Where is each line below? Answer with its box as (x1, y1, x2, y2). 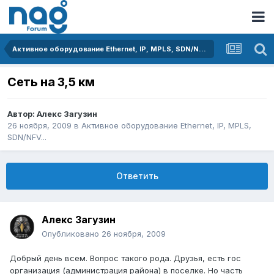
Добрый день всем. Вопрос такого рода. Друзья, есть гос (10, 253, 241, 264)
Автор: (7, 109, 37, 119)
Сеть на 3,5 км (7, 75, 95, 90)
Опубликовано (42, 229, 102, 239)
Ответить (116, 171, 158, 182)
